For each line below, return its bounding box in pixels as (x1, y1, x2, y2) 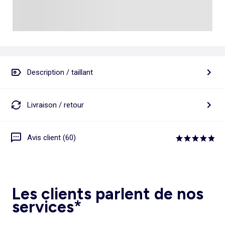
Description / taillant (27, 67, 93, 77)
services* (12, 197, 82, 217)
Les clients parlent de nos (12, 184, 203, 204)
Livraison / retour (27, 100, 84, 109)
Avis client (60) (27, 133, 76, 142)
